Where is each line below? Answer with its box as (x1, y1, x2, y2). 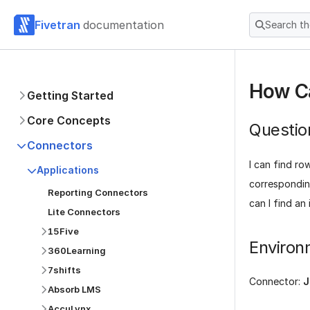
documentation (83, 17, 164, 32)
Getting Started (27, 89, 113, 102)
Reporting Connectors (48, 187, 148, 198)
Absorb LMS (48, 284, 101, 295)
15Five (48, 226, 79, 237)
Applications (37, 164, 99, 176)
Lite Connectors (48, 206, 120, 217)
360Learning (48, 245, 106, 256)
